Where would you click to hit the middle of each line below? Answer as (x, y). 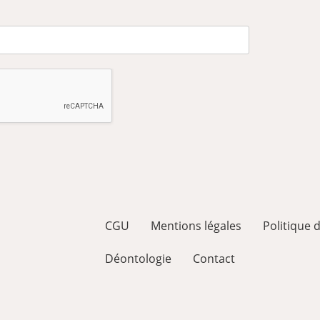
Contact (214, 259)
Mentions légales (196, 226)
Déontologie (138, 259)
